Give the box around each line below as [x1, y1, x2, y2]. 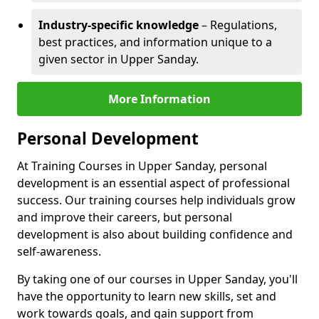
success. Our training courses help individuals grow [17, 192, 296, 208]
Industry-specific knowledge [38, 17, 199, 33]
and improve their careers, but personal [17, 209, 232, 225]
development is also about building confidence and [17, 226, 293, 242]
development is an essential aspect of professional [17, 175, 290, 191]
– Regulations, [199, 17, 277, 33]
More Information [108, 91, 211, 107]
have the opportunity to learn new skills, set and [17, 288, 276, 304]
